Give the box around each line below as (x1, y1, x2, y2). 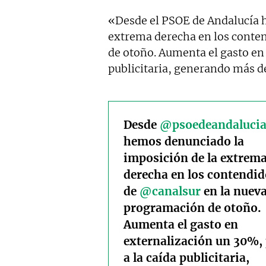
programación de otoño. (123, 201, 261, 216)
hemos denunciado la (123, 134, 244, 149)
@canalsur (140, 184, 201, 199)
